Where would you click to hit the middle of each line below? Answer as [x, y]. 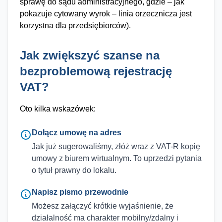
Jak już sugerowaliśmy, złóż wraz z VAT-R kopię [116, 146]
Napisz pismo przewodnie [80, 192]
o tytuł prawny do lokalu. [74, 170]
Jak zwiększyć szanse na [90, 55]
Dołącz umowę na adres [77, 133]
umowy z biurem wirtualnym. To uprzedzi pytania [117, 158]
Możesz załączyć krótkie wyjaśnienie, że [103, 206]
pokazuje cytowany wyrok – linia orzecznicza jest [106, 14]
